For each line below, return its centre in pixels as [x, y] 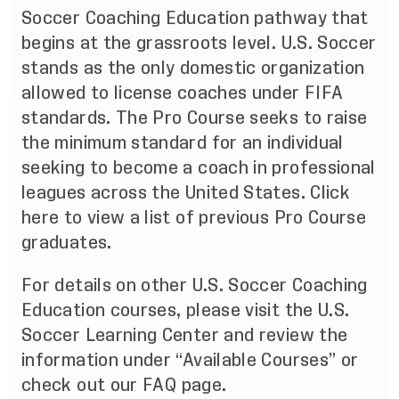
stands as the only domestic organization [193, 68]
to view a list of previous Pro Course [213, 217]
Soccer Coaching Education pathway [174, 18]
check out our [82, 385]
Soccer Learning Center [120, 335]
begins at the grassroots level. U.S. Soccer [199, 43]
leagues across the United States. [166, 192]
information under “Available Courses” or [190, 360]
